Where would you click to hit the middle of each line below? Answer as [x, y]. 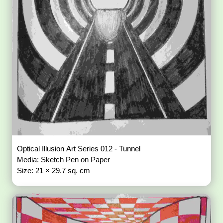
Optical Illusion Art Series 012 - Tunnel [80, 148]
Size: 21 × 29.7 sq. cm [54, 170]
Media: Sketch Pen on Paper [65, 159]
